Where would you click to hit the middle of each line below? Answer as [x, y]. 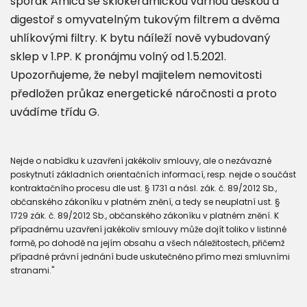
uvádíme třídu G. [55, 112]
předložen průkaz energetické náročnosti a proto [144, 93]
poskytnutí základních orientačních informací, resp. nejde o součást [153, 174]
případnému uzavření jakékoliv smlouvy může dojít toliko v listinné [148, 229]
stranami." [32, 270]
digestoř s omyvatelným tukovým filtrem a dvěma [145, 19]
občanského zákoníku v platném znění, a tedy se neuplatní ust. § [145, 201]
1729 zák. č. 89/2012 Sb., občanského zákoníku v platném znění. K [145, 215]
